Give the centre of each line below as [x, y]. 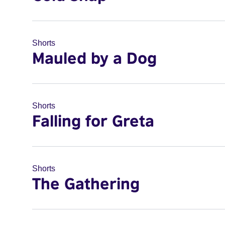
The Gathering [86, 183]
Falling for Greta [93, 121]
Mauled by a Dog [94, 58]
